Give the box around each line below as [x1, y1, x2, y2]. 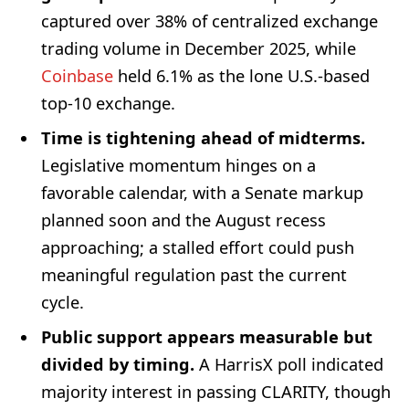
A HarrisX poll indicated [194, 352, 383, 375]
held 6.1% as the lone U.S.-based [113, 64, 370, 87]
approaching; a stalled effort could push [41, 236, 354, 258]
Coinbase [41, 64, 113, 87]
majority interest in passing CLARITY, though [41, 380, 391, 403]
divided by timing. [41, 352, 194, 375]
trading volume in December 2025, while [41, 37, 356, 59]
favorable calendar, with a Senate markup [41, 181, 363, 204]
